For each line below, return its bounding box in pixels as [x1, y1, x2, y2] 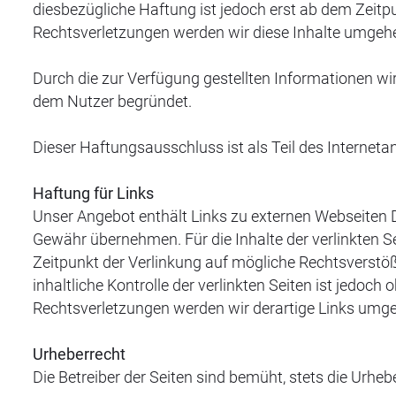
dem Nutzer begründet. [33, 92, 192, 110]
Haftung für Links [33, 184, 154, 202]
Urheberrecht [33, 345, 126, 363]
